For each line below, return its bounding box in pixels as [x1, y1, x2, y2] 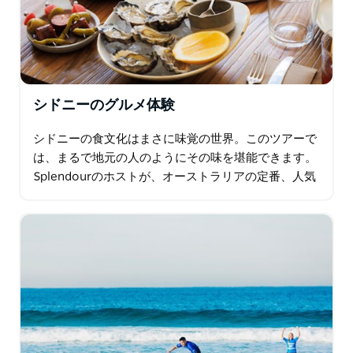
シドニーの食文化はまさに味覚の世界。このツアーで [33, 132, 317, 145]
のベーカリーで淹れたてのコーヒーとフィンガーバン [33, 189, 317, 202]
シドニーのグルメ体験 [33, 98, 175, 113]
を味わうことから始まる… [33, 208, 172, 221]
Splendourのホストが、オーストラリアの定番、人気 [33, 170, 316, 183]
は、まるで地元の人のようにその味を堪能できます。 [33, 151, 317, 164]
